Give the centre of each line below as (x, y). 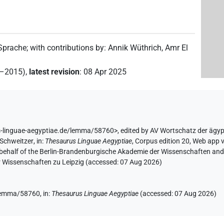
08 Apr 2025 (105, 71)
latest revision (54, 71)
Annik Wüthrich (135, 47)
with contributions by (67, 47)
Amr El (177, 47)
